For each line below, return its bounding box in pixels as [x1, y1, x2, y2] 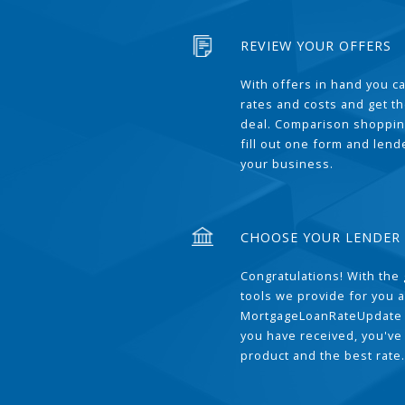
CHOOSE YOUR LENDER [240, 229, 401, 246]
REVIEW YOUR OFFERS [240, 37, 392, 54]
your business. [240, 155, 334, 172]
